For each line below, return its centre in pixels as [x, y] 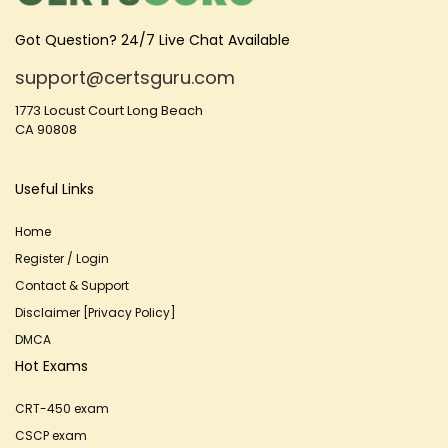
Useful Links [54, 189]
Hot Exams [51, 366]
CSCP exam [51, 435]
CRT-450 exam [62, 408]
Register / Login [62, 258]
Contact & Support [72, 285]
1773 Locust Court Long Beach [109, 110]
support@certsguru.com [125, 77]
